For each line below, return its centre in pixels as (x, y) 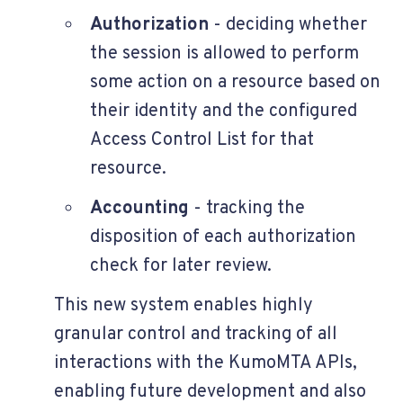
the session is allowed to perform (224, 54)
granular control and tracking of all (196, 334)
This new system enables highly (184, 305)
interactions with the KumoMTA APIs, (206, 363)
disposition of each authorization (223, 237)
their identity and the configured (224, 111)
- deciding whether (288, 25)
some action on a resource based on (235, 82)
